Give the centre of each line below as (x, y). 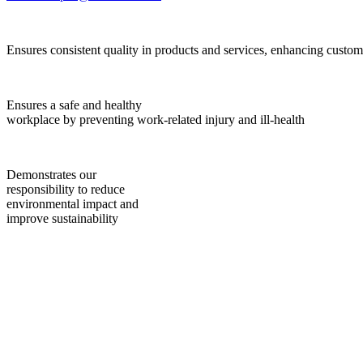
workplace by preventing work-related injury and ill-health (156, 120)
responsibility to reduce (66, 190)
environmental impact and (73, 204)
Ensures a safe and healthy (74, 105)
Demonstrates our (51, 175)
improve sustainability (62, 219)
